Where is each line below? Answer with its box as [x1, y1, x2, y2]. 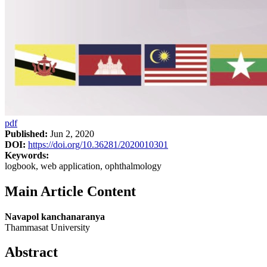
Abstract [5, 244, 58, 260]
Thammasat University [5, 222, 90, 232]
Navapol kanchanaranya [5, 211, 105, 222]
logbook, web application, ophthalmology [5, 160, 162, 171]
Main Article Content [5, 183, 136, 199]
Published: [5, 128, 48, 139]
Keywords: [5, 150, 49, 160]
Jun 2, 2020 [48, 128, 94, 139]
